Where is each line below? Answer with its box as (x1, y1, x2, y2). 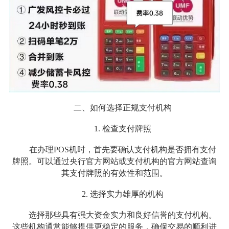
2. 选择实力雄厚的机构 (81, 189, 164, 198)
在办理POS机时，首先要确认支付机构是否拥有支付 (29, 145, 216, 154)
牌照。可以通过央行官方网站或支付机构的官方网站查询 (12, 156, 217, 166)
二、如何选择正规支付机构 (73, 103, 172, 112)
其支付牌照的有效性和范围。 (61, 168, 168, 177)
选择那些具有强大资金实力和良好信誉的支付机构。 (28, 210, 217, 219)
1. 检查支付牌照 (94, 124, 151, 133)
